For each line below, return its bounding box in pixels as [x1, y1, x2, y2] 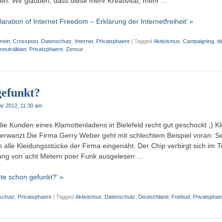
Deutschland [138, 194, 168, 200]
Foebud [171, 194, 190, 200]
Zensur [66, 46, 83, 53]
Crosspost [13, 38, 38, 45]
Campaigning [183, 38, 214, 45]
